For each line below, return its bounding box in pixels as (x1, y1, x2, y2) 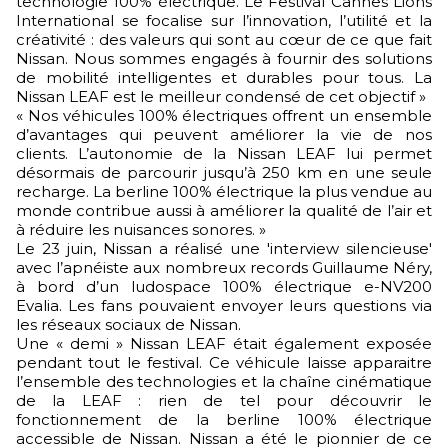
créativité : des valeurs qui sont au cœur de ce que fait (16, 30, 432, 49)
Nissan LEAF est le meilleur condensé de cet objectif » (16, 87, 426, 106)
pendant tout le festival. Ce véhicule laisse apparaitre (16, 353, 432, 372)
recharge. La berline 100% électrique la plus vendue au (16, 182, 432, 201)
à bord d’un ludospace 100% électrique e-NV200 (16, 277, 432, 296)
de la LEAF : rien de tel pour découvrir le (16, 391, 432, 410)
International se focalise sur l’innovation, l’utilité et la (16, 11, 432, 30)
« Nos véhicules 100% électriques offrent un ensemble (16, 106, 432, 125)
